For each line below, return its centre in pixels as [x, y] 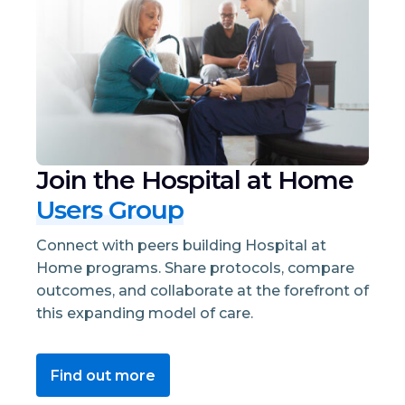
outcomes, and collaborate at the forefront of [202, 291]
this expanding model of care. [145, 314]
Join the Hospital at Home [195, 180]
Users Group [110, 210]
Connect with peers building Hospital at [181, 246]
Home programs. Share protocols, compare [195, 268]
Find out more [103, 375]
